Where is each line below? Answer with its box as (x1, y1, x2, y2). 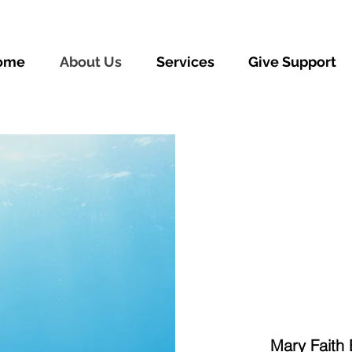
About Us (60, 53, 122, 70)
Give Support (247, 53, 336, 70)
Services (156, 53, 214, 70)
